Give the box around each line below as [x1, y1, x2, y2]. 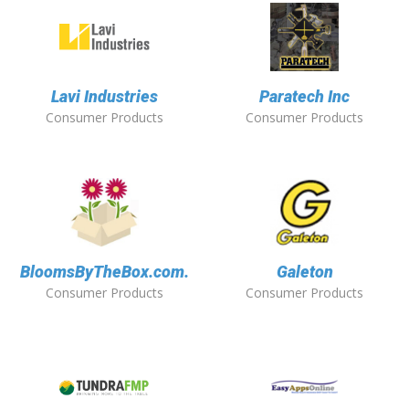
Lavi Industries [51, 87, 158, 107]
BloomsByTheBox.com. [20, 262, 189, 282]
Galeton [276, 262, 333, 282]
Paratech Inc [259, 87, 350, 107]
